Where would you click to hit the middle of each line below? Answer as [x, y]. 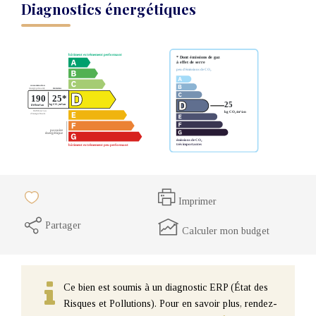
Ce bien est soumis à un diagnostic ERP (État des [166, 287]
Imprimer [197, 201]
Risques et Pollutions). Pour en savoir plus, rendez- [170, 303]
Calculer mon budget [226, 231]
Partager [63, 225]
